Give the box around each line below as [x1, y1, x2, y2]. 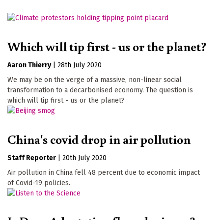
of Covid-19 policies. [7, 178, 70, 187]
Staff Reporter [7, 153, 56, 162]
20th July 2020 [62, 153, 107, 162]
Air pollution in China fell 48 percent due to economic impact [7, 168, 200, 177]
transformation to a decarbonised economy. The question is [7, 85, 193, 94]
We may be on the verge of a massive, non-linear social [7, 75, 182, 84]
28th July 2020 [57, 60, 102, 69]
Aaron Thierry [7, 60, 51, 69]
